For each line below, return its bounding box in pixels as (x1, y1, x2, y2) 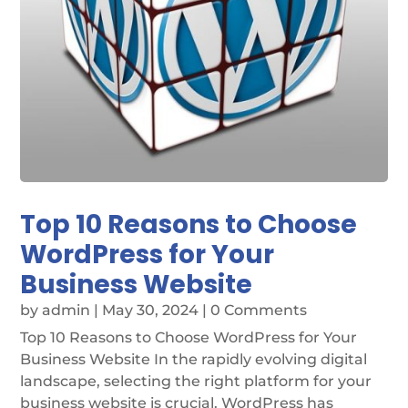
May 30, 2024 (102, 301, 199, 320)
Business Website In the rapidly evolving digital (20, 351, 368, 369)
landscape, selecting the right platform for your (20, 372, 372, 391)
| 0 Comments (199, 301, 308, 320)
